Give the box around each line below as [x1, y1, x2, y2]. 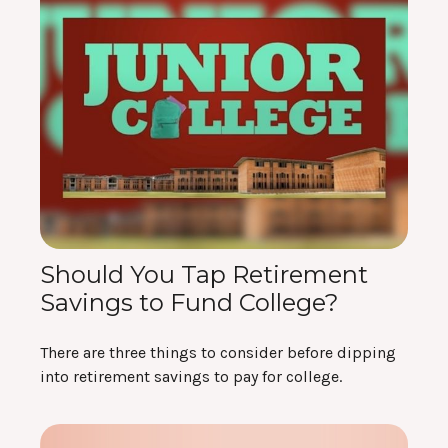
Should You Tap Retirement [40, 260, 368, 290]
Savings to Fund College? [40, 288, 339, 318]
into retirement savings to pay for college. [40, 367, 342, 387]
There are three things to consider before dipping [40, 343, 396, 363]
